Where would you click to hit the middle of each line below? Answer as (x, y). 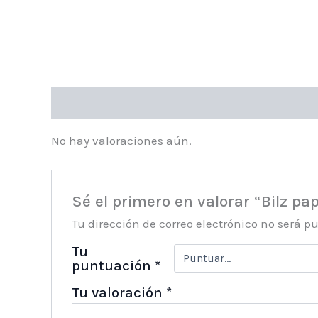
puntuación (114, 265)
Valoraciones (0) (99, 103)
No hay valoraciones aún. (121, 141)
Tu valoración (119, 292)
